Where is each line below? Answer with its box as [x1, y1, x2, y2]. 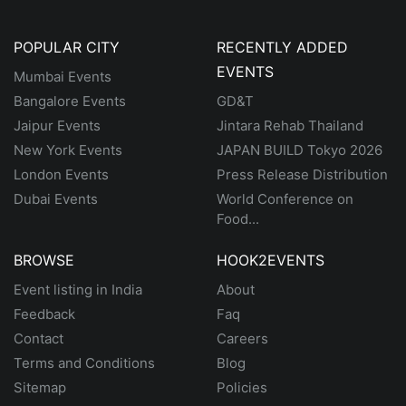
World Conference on [217, 190, 353, 208]
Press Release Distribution [217, 166, 388, 183]
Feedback [14, 305, 75, 323]
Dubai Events [14, 190, 98, 208]
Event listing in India [14, 281, 142, 298]
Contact [14, 330, 63, 347]
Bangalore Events [14, 92, 126, 110]
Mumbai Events [14, 68, 111, 85]
